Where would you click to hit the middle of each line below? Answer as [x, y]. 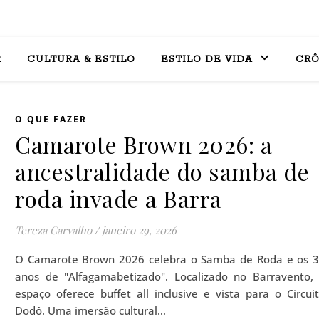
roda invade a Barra [119, 198]
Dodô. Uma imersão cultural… [90, 310]
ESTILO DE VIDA [206, 59]
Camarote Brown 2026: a [143, 144]
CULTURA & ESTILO [81, 59]
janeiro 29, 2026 [139, 230]
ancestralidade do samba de [162, 171]
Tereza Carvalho [53, 230]
